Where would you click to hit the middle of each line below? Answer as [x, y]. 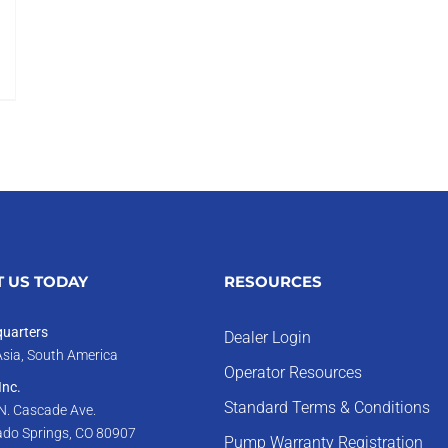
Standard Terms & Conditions [326, 407]
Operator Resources [292, 372]
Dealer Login [267, 337]
